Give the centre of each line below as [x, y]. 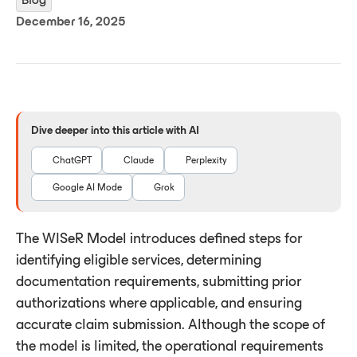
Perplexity [206, 159]
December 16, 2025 [71, 21]
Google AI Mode [87, 186]
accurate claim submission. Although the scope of [171, 324]
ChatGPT [72, 159]
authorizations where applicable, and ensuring [159, 302]
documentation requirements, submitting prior [159, 281]
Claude [139, 159]
